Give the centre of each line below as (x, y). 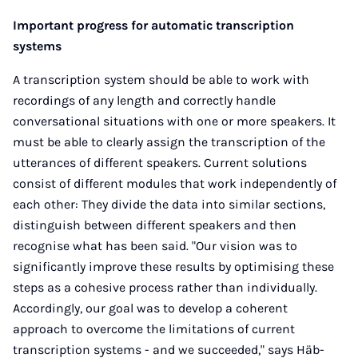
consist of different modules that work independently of (175, 183)
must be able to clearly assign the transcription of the (169, 142)
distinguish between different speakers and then (155, 225)
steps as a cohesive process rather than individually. (165, 287)
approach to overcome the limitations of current (154, 329)
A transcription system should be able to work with (161, 80)
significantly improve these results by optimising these (173, 267)
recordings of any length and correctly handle (144, 100)
